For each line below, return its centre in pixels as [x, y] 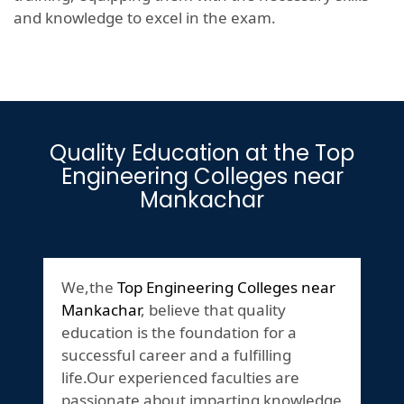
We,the [89, 288]
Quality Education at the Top [202, 153]
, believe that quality [213, 310]
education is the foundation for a [179, 333]
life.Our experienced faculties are [180, 378]
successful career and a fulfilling [176, 355]
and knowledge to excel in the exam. [145, 18]
